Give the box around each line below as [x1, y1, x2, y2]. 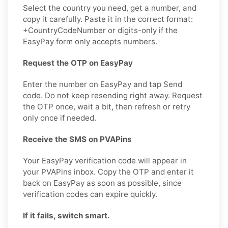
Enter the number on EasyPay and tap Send [23, 79, 182, 89]
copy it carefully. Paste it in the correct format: [23, 14, 193, 24]
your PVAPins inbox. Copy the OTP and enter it [23, 166, 194, 177]
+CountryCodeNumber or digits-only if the [23, 25, 178, 35]
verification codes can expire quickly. [23, 189, 157, 199]
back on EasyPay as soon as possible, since [23, 178, 182, 188]
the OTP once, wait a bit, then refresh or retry [23, 101, 190, 111]
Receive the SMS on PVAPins [23, 134, 132, 144]
